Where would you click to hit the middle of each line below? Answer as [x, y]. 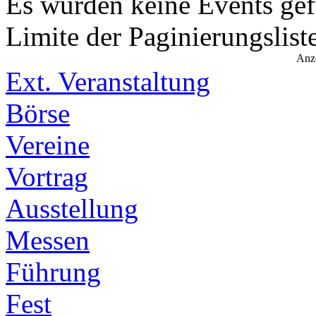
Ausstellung [72, 208]
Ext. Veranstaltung [108, 81]
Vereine [48, 145]
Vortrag [47, 176]
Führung [53, 272]
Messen [48, 240]
